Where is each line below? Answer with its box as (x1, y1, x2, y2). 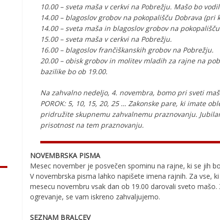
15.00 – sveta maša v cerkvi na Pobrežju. (40, 34, 172, 44)
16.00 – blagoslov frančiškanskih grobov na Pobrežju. (40, 45, 214, 55)
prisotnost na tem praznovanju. (40, 120, 144, 130)
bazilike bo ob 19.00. (40, 67, 108, 76)
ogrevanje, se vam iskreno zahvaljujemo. (30, 192, 160, 201)
